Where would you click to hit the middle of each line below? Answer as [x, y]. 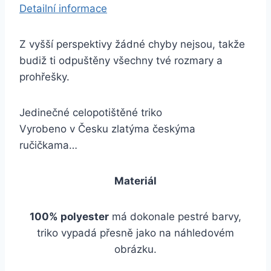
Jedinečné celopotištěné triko [91, 113]
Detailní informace [63, 8]
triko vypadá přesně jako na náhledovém [135, 233]
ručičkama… [48, 145]
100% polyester [69, 217]
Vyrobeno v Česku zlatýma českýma [107, 129]
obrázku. [135, 249]
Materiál [135, 181]
